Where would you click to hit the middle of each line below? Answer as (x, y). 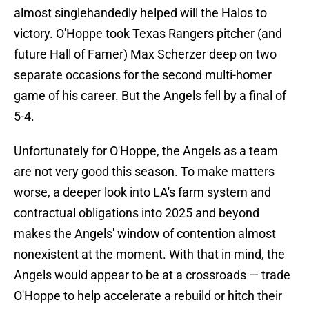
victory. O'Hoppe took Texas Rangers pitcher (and (148, 34)
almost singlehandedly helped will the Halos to (140, 13)
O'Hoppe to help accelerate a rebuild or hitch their (148, 296)
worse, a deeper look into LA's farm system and (142, 192)
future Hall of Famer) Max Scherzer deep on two (145, 54)
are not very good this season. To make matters (144, 172)
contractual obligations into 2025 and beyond (137, 213)
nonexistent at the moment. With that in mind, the (149, 255)
